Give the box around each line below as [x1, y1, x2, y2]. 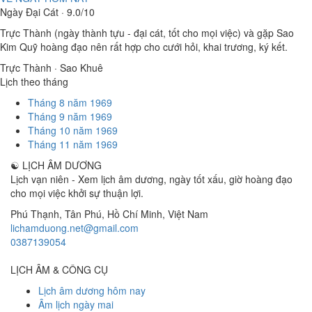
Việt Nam [168, 207, 208, 221]
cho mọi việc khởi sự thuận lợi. [10, 186, 143, 200]
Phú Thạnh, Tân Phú [10, 207, 102, 221]
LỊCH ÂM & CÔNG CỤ [10, 263, 108, 276]
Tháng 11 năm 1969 [28, 137, 118, 151]
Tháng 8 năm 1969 [28, 95, 112, 109]
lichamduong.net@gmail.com [10, 221, 139, 235]
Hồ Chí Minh [107, 207, 162, 221]
